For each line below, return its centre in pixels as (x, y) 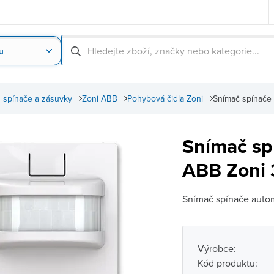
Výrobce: (217, 248)
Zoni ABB (100, 98)
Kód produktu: (227, 263)
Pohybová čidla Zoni (165, 98)
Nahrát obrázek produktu (98, 79)
